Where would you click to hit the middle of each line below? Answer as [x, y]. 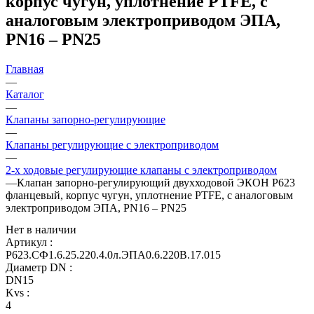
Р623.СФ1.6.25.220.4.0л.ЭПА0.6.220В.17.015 [113, 254]
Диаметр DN [36, 267]
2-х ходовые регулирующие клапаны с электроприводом [141, 170]
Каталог [25, 94]
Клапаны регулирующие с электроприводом [112, 144]
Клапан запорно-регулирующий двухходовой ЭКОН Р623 [156, 182]
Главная [25, 69]
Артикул [26, 242]
